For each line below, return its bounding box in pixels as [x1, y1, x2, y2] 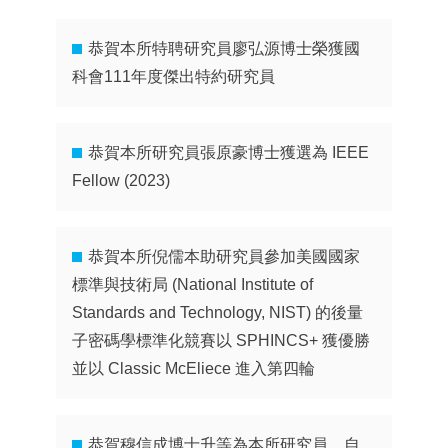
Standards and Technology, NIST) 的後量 [72, 304, 364, 321]
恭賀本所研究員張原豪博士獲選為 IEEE [88, 144, 370, 161]
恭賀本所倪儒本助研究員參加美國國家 [88, 248, 361, 265]
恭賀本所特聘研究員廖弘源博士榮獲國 [88, 40, 361, 57]
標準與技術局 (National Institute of [72, 276, 314, 293]
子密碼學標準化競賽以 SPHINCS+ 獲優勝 [72, 332, 371, 349]
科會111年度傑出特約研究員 [72, 68, 276, 85]
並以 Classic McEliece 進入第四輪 [72, 360, 316, 377]
